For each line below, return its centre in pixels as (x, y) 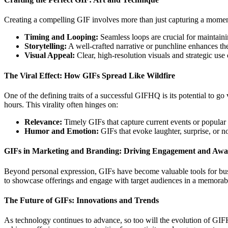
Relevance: (43, 122)
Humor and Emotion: (62, 131)
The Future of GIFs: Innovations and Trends (81, 200)
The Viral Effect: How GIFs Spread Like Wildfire (90, 75)
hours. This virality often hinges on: (61, 105)
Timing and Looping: (61, 37)
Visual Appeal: (50, 55)
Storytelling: (46, 46)
